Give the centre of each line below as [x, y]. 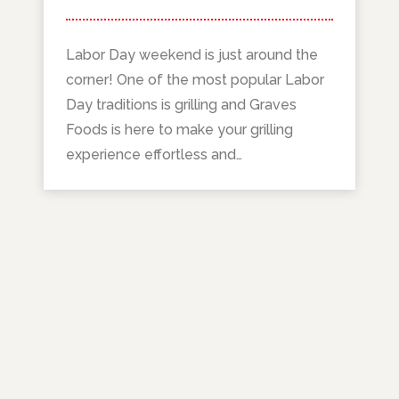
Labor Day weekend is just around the [192, 55]
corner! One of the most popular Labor [195, 80]
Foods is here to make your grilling [180, 130]
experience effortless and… [155, 155]
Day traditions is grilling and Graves [182, 105]
